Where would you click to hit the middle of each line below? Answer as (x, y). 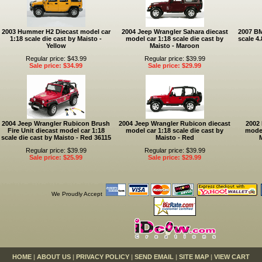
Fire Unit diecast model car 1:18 (56, 130)
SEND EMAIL (154, 257)
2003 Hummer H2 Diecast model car (56, 32)
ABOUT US (54, 257)
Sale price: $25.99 (56, 157)
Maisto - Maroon (175, 46)
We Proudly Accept (77, 194)
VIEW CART (232, 257)
